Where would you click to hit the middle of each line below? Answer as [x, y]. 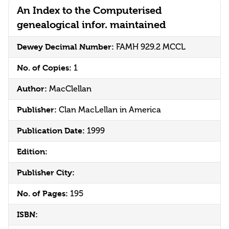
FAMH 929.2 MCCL [151, 47]
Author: [33, 89]
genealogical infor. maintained [91, 25]
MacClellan [70, 89]
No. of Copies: [45, 68]
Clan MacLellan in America [110, 110]
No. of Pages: [43, 194]
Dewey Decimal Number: [66, 47]
